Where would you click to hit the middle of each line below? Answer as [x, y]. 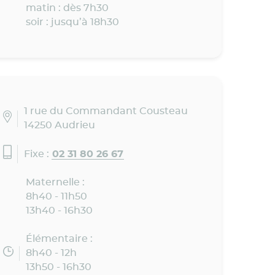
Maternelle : [55, 183]
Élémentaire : [59, 239]
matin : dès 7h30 [67, 8]
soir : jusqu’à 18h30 [72, 22]
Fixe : [38, 154]
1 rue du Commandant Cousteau [106, 111]
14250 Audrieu [60, 126]
